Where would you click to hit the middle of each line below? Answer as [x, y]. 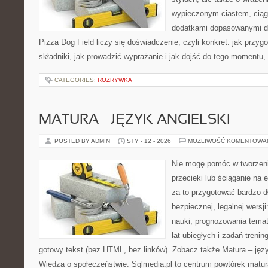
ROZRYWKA [115, 80]
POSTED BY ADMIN [83, 141]
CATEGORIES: [76, 80]
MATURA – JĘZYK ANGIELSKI [135, 120]
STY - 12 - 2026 [149, 141]
